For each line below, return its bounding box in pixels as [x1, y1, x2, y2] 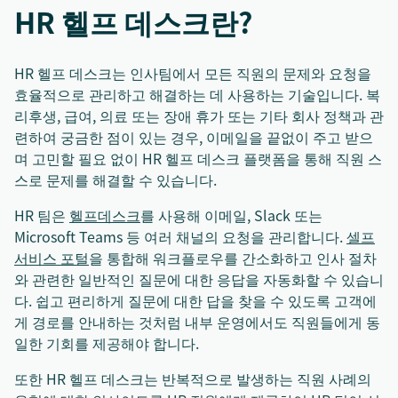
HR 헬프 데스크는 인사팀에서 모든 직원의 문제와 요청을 [14, 62, 371, 84]
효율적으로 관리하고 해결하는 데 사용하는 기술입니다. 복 [14, 84, 380, 105]
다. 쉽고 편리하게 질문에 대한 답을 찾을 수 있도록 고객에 [14, 290, 377, 311]
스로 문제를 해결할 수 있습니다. [14, 169, 217, 190]
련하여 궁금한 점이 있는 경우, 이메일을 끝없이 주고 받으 [14, 126, 373, 147]
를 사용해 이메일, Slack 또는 [140, 204, 322, 226]
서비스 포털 [14, 247, 89, 268]
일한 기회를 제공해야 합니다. [14, 332, 199, 354]
